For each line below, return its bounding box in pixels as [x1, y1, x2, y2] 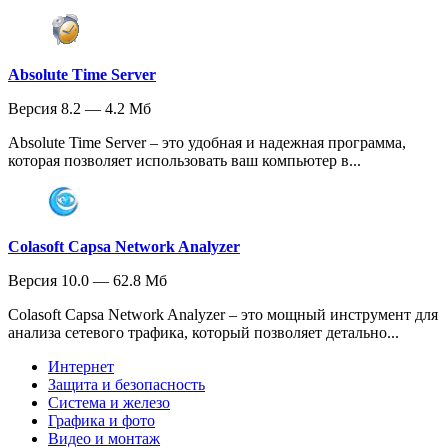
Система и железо [48, 394, 170, 412]
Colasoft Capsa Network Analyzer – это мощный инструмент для [8, 306, 438, 324]
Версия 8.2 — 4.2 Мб [8, 100, 151, 118]
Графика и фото [48, 412, 155, 430]
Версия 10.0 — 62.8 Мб [8, 272, 167, 290]
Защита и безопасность [48, 376, 205, 394]
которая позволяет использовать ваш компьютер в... [8, 152, 361, 170]
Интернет [48, 358, 114, 376]
